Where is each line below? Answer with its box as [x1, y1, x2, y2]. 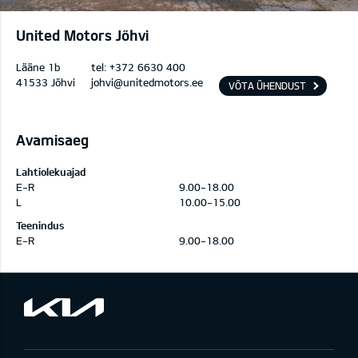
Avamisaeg [16, 131, 89, 149]
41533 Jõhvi [16, 76, 75, 89]
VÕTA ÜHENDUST [229, 80, 306, 91]
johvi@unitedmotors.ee [91, 76, 203, 89]
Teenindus [16, 219, 65, 232]
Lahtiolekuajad [16, 165, 86, 178]
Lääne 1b [16, 61, 60, 74]
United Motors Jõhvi [16, 26, 149, 44]
